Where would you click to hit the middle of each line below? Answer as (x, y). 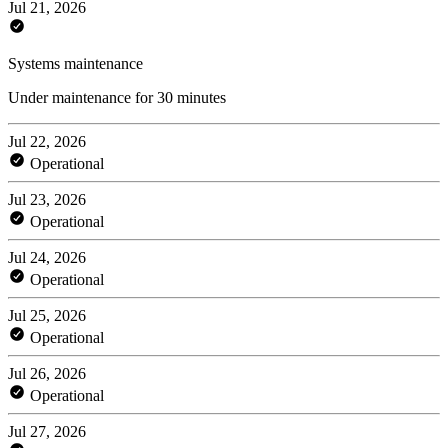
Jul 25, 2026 (47, 315)
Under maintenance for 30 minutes (117, 97)
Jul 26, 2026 (47, 373)
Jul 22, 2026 (47, 141)
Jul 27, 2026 (47, 431)
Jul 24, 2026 (47, 257)
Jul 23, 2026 (47, 199)
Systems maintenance (75, 63)
